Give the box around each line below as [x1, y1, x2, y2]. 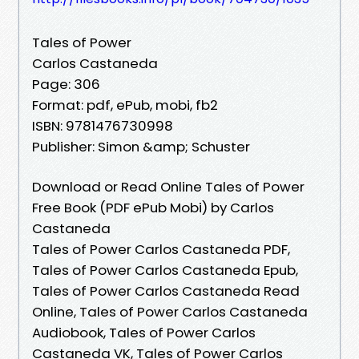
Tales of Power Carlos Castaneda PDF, [32, 239, 290, 259]
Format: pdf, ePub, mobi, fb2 [32, 95, 218, 115]
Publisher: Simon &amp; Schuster [32, 136, 250, 156]
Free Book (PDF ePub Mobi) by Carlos [32, 197, 274, 217]
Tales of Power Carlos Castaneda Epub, [32, 260, 298, 280]
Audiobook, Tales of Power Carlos [32, 322, 256, 342]
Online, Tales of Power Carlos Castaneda [32, 301, 308, 321]
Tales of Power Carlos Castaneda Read [32, 280, 300, 301]
